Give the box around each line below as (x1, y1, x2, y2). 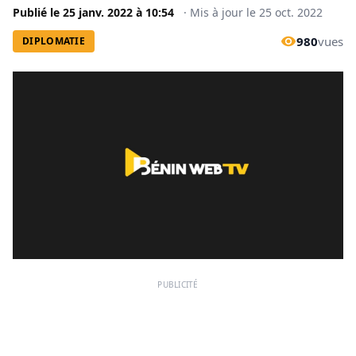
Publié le (13, 5, 63, 20)
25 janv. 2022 (63, 5, 133, 20)
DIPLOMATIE (22, 34, 85, 48)
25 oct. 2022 (259, 5, 323, 20)
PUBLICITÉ (157, 278, 199, 290)
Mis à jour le (190, 5, 259, 20)
